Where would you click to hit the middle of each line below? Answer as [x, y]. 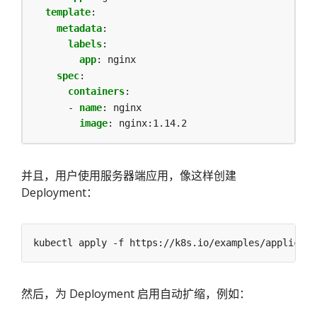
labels [85, 44]
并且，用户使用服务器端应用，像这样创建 [129, 176]
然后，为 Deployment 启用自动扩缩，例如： [136, 294]
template [68, 12]
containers [96, 92]
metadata [79, 28]
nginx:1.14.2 [153, 123]
